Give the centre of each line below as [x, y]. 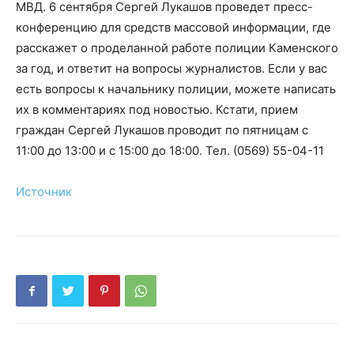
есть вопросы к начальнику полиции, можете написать [176, 89]
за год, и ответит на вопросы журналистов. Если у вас [171, 68]
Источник [44, 192]
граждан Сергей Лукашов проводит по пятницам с [162, 130]
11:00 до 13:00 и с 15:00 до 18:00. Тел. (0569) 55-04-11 [170, 151]
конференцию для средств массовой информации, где [173, 27]
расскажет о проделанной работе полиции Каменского [177, 48]
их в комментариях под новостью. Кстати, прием [157, 109]
